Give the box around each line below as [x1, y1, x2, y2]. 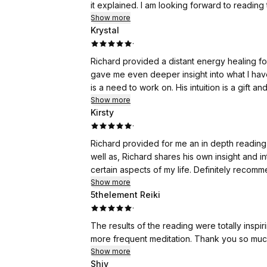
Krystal [91, 25, 119, 35]
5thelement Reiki [91, 190, 160, 200]
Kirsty [91, 107, 114, 117]
